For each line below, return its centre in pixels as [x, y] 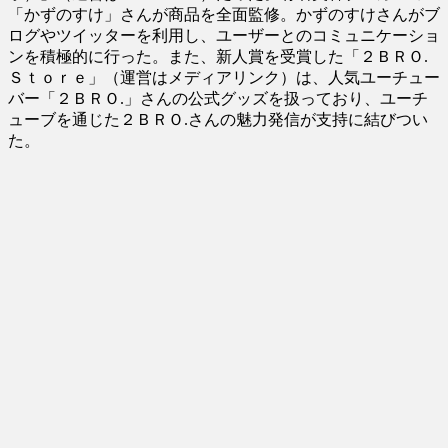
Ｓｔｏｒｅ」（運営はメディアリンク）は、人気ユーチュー [224, 77]
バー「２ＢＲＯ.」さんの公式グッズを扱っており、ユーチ [218, 98]
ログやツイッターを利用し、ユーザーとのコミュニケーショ [224, 35]
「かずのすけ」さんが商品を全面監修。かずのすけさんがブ [224, 14]
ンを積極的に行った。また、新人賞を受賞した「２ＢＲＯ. [218, 56]
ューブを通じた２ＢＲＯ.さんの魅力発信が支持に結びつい [218, 119]
